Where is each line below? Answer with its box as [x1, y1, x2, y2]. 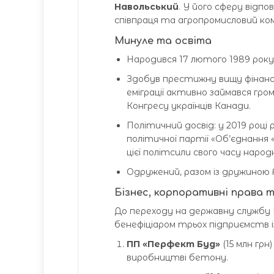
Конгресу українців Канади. [127, 100, 251, 112]
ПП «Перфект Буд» [127, 239, 220, 250]
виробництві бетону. [127, 252, 228, 264]
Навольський [114, 1, 179, 13]
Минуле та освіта [114, 35, 212, 47]
